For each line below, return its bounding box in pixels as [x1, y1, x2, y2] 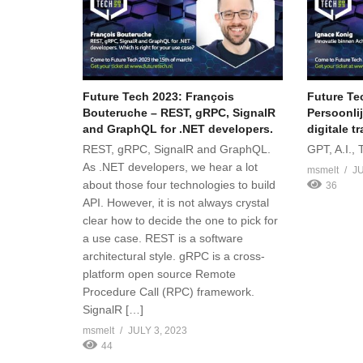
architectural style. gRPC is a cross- [83, 250, 265, 263]
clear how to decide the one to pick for [83, 214, 278, 228]
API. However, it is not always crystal [83, 196, 269, 210]
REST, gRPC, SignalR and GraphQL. [83, 143, 271, 156]
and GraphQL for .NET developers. [83, 122, 273, 136]
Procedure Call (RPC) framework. [83, 285, 254, 299]
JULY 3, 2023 [128, 325, 187, 337]
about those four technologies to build [83, 178, 275, 192]
